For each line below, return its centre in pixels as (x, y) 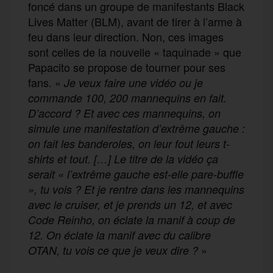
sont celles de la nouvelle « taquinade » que (135, 51)
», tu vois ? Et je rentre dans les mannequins (136, 189)
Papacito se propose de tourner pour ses (127, 67)
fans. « (46, 82)
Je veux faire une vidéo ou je (133, 82)
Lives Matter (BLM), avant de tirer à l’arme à (135, 21)
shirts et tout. (61, 158)
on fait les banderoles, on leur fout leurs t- (129, 143)
